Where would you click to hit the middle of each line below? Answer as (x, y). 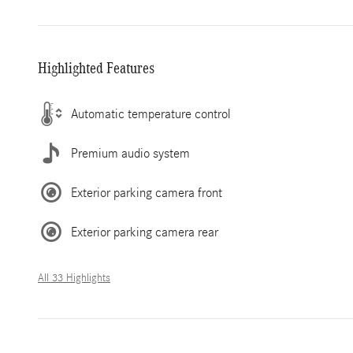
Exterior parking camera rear (145, 232)
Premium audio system (130, 153)
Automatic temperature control (151, 113)
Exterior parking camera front (147, 192)
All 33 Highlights (74, 278)
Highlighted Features (96, 68)
